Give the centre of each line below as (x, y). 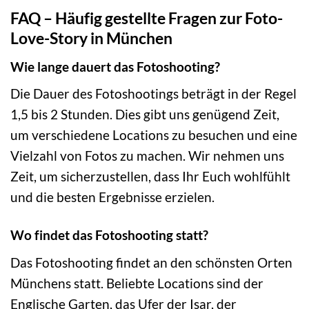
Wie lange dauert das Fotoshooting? (115, 66)
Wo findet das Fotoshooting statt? (109, 235)
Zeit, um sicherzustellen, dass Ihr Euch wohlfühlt (150, 177)
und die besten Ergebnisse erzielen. (112, 197)
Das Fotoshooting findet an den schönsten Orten (151, 262)
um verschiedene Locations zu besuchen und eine (154, 135)
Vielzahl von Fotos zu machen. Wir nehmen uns (147, 156)
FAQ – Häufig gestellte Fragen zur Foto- (147, 18)
